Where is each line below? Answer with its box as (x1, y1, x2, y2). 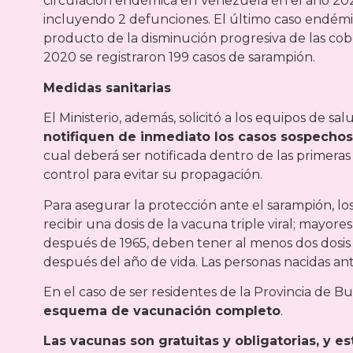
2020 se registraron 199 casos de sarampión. (43, 50, 315, 65)
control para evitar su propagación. (43, 167, 262, 183)
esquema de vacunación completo (43, 303, 281, 319)
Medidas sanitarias (43, 80, 171, 95)
